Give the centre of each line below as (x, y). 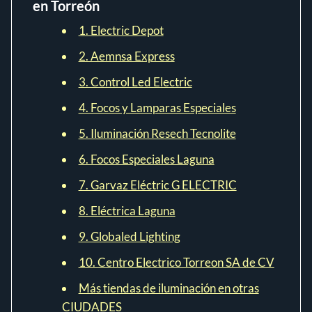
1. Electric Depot (121, 30)
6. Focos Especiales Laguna (146, 159)
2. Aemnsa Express (126, 56)
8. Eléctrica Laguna (127, 211)
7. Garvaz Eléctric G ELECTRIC (157, 185)
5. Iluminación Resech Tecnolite (157, 133)
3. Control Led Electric (135, 82)
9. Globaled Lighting (129, 236)
